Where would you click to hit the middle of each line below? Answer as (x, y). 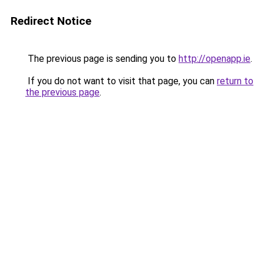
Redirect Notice (51, 21)
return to (235, 81)
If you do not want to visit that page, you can (121, 81)
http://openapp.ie (214, 59)
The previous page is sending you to (102, 59)
